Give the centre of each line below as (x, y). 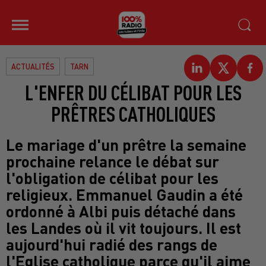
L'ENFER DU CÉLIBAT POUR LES (133, 92)
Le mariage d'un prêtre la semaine (126, 144)
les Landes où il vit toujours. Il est (123, 227)
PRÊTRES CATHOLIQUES (133, 113)
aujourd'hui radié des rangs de (112, 244)
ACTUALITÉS (33, 66)
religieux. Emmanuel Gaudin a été (124, 194)
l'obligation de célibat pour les (112, 178)
